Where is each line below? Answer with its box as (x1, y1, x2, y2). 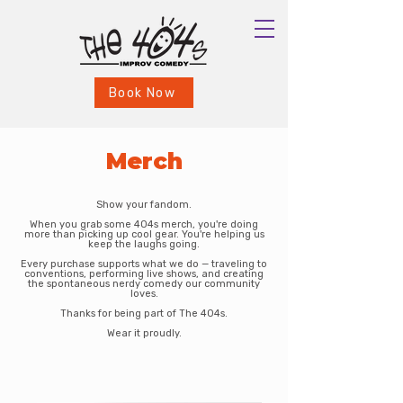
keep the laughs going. (88, 238, 200, 250)
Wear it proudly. (106, 327, 182, 339)
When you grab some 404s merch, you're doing (30, 219, 258, 230)
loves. (130, 288, 158, 300)
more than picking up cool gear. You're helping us (23, 228, 264, 240)
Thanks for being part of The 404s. (60, 308, 228, 319)
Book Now (108, 85, 176, 101)
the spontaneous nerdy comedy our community (28, 278, 260, 290)
